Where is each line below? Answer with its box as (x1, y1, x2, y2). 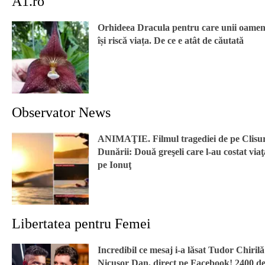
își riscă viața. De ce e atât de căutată (98, 35, 244, 46)
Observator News (12, 105, 111, 121)
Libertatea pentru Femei (12, 216, 151, 232)
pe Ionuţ (98, 160, 131, 170)
